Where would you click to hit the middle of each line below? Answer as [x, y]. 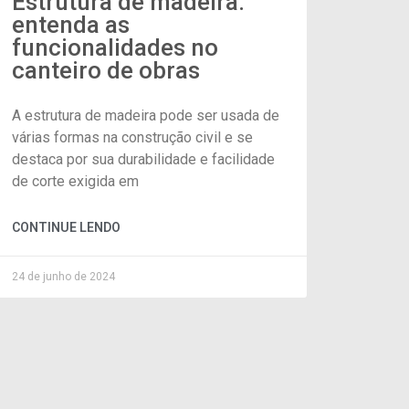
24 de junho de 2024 [63, 276]
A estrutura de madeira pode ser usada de [145, 115]
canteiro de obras [105, 70]
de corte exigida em [75, 181]
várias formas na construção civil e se [132, 137]
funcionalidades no [115, 47]
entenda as [70, 24]
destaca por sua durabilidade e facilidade [143, 159]
